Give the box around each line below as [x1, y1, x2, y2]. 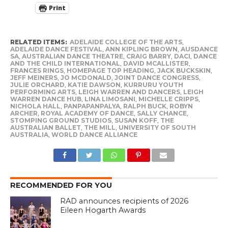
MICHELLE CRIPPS [138, 95, 198, 103]
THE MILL [83, 123, 116, 131]
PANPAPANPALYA [63, 102, 120, 110]
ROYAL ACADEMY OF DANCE [40, 109, 134, 117]
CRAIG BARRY [126, 52, 171, 60]
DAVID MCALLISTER [123, 59, 189, 67]
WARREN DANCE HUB [10, 95, 81, 103]
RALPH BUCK [123, 102, 166, 110]
